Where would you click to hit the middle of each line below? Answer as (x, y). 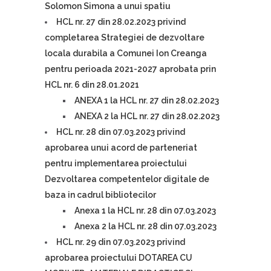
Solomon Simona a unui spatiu (108, 6)
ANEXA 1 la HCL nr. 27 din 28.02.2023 (147, 100)
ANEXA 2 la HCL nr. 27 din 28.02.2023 (147, 116)
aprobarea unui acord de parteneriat (121, 148)
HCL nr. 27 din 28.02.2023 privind (121, 22)
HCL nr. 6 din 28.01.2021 (92, 85)
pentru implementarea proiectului (116, 163)
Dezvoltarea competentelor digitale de (127, 179)
